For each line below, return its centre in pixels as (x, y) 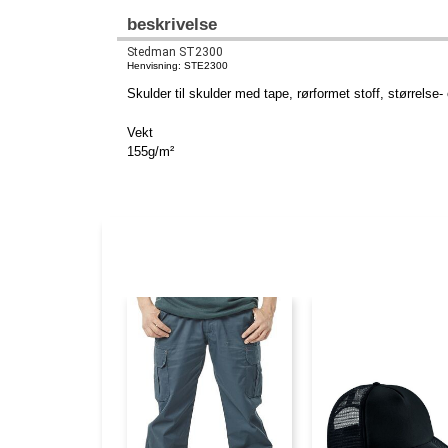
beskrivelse (172, 24)
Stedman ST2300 (175, 51)
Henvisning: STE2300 (177, 65)
